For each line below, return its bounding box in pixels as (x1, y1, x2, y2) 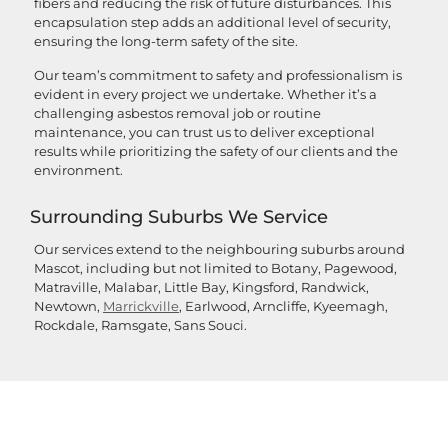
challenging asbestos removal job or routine (34, 104, 321, 121)
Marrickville (103, 298, 179, 315)
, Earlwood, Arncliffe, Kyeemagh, (179, 298, 388, 315)
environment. (34, 161, 123, 178)
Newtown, (34, 298, 103, 315)
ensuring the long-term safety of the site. (34, 33, 298, 50)
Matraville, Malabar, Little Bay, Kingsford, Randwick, (34, 279, 369, 296)
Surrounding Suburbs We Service (30, 206, 328, 229)
